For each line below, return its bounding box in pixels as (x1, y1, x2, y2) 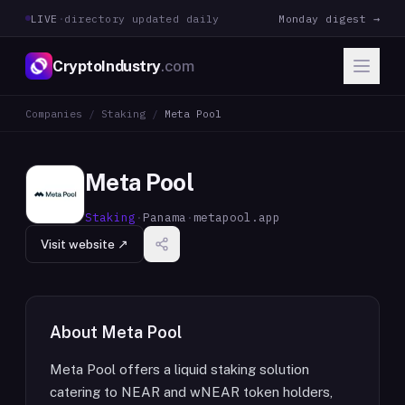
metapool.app (193, 210, 280, 224)
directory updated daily (64, 11, 220, 25)
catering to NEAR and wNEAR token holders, (50, 384, 333, 400)
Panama (143, 210, 186, 224)
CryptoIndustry (52, 56, 162, 75)
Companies (25, 107, 82, 120)
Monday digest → (278, 11, 380, 25)
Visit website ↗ (41, 237, 128, 251)
